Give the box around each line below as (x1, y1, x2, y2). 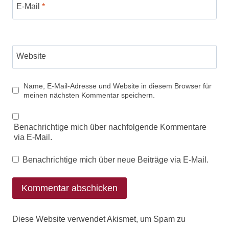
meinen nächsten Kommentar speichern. (23, 90, 155, 99)
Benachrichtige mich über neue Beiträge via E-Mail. (22, 155, 209, 164)
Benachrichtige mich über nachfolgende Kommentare (14, 122, 207, 131)
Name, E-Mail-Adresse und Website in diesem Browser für (23, 81, 212, 90)
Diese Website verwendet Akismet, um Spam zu (12, 215, 186, 224)
